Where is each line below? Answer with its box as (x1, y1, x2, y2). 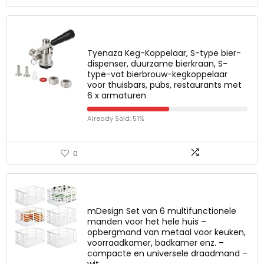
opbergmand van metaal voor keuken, (87, 226, 246, 238)
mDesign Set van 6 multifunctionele (87, 205, 236, 217)
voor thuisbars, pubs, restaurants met (87, 79, 242, 91)
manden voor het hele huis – (87, 216, 206, 227)
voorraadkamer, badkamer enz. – (87, 237, 224, 249)
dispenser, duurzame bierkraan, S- (87, 58, 227, 70)
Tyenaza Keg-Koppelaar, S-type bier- (87, 47, 241, 59)
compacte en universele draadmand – (87, 247, 247, 259)
